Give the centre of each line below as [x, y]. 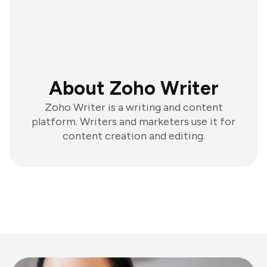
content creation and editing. [133, 136]
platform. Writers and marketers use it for [133, 122]
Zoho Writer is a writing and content [133, 107]
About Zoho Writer [133, 88]
